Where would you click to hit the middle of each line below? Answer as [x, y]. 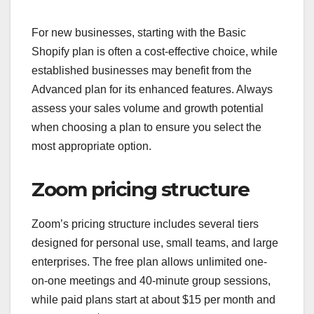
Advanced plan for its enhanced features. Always [152, 90]
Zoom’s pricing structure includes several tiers [145, 224]
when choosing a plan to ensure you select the [146, 128]
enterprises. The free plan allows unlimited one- [149, 262]
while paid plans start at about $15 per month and [153, 300]
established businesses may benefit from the [142, 71]
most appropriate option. [91, 146]
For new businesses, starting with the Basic [139, 33]
